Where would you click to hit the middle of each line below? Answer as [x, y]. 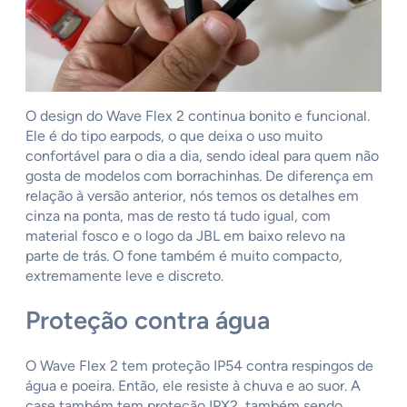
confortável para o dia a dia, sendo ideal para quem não [202, 155]
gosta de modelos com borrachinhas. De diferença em [199, 175]
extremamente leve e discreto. [124, 275]
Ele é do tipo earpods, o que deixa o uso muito [174, 135]
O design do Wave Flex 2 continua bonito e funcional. [198, 115]
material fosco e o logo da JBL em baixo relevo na [185, 235]
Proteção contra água [148, 321]
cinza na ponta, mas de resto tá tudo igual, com [178, 215]
